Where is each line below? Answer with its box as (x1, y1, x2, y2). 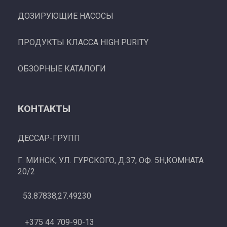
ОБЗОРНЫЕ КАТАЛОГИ (18, 64, 106, 74)
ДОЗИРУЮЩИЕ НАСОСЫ (18, 11, 113, 21)
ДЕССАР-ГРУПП (18, 133, 80, 143)
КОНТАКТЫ (18, 103, 70, 115)
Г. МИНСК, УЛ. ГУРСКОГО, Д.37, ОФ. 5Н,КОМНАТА (18, 155, 204, 165)
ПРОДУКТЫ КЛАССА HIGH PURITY (18, 37, 148, 48)
